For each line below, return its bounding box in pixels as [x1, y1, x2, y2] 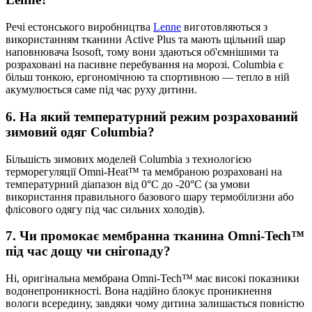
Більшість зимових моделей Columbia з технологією [6, 153, 251, 165]
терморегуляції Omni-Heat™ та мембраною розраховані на [6, 165, 282, 178]
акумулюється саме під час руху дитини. [6, 84, 197, 96]
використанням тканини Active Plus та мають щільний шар [6, 33, 286, 46]
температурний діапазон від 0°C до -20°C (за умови [6, 178, 250, 190]
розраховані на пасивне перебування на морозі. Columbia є [6, 58, 283, 71]
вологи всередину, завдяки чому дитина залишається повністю [6, 297, 304, 310]
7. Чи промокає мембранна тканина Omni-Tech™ [6, 228, 304, 244]
